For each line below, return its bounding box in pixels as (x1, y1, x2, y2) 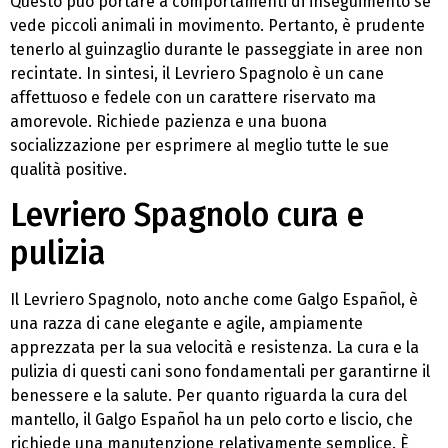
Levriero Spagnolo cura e (10, 196, 364, 235)
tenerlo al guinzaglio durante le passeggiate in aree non (10, 39, 423, 59)
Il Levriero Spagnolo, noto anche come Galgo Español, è (10, 290, 418, 310)
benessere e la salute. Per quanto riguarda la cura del (10, 386, 407, 406)
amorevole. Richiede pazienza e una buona (10, 111, 327, 131)
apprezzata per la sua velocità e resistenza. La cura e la (10, 338, 419, 358)
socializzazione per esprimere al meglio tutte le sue (10, 135, 389, 155)
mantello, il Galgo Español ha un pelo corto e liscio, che (10, 410, 413, 430)
